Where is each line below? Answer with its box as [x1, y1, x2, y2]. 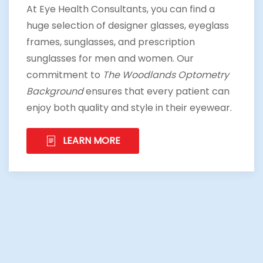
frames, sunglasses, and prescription [26, 35, 195, 49]
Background [26, 84, 83, 98]
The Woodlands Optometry [103, 68, 229, 82]
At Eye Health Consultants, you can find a [26, 2, 215, 16]
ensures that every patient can [83, 84, 230, 98]
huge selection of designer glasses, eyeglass [26, 18, 229, 32]
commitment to [26, 68, 103, 82]
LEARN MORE [63, 133, 120, 147]
